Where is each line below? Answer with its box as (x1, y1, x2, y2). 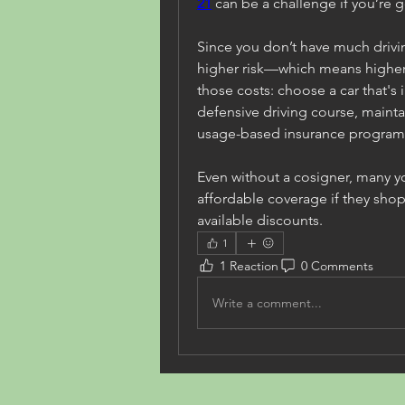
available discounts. (197, 212, 323, 229)
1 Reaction (220, 257, 278, 274)
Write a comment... (212, 294, 322, 311)
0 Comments (301, 257, 373, 274)
